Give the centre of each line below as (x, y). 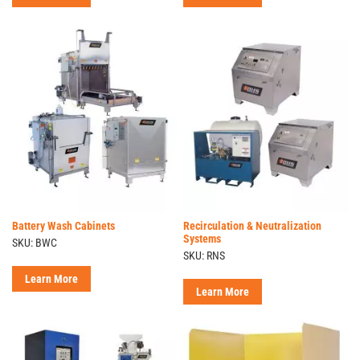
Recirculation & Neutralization (253, 226)
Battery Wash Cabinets (63, 226)
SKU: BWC (35, 243)
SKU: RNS (205, 256)
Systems (202, 239)
